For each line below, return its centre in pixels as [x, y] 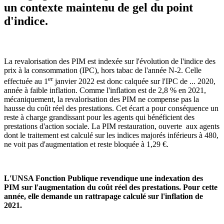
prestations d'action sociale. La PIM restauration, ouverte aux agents [112, 126]
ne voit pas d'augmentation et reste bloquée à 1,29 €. [86, 144]
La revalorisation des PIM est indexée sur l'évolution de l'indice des [110, 61]
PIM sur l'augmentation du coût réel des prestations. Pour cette [111, 187]
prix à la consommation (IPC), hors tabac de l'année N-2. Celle [103, 70]
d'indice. [26, 21]
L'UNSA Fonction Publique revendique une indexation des [104, 178]
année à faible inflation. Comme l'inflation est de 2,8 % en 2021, [105, 90]
